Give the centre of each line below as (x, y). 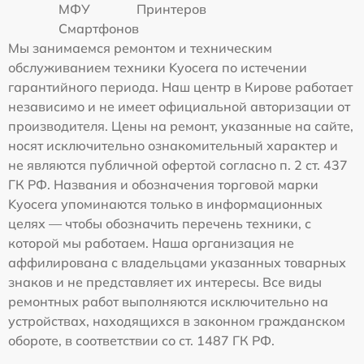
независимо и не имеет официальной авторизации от (179, 107)
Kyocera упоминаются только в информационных (165, 204)
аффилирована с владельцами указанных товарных (177, 263)
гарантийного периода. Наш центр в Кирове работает (180, 87)
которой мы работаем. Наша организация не (151, 243)
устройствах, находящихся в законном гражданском (177, 321)
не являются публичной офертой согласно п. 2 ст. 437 (178, 165)
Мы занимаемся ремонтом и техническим (140, 48)
